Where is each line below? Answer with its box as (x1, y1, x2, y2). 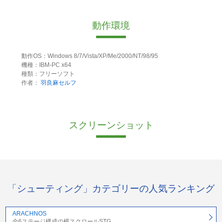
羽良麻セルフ (40, 79, 76, 87)
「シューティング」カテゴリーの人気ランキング (7, 183, 215, 194)
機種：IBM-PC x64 (21, 61, 71, 69)
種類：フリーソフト (21, 70, 75, 78)
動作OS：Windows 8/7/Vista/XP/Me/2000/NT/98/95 (21, 53, 158, 60)
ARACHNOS (12, 210, 47, 217)
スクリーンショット (68, 120, 154, 131)
